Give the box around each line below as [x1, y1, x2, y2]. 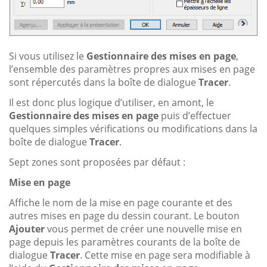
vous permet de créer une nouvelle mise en [45, 222, 242, 236]
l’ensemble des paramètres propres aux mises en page [9, 63, 255, 76]
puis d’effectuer [159, 109, 231, 123]
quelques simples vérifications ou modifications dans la [9, 122, 257, 136]
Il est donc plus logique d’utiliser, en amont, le [9, 96, 214, 110]
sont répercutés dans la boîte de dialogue [9, 76, 198, 89]
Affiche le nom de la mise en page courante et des [9, 196, 232, 210]
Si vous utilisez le [9, 49, 86, 63]
